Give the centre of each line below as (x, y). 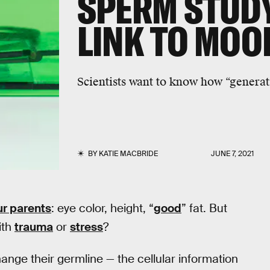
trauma (34, 227)
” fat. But (204, 208)
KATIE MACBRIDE (128, 154)
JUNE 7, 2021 (233, 154)
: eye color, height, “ (102, 208)
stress (86, 227)
